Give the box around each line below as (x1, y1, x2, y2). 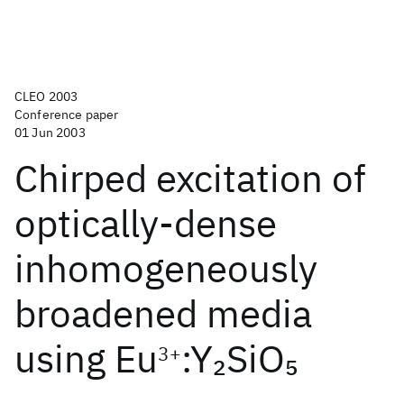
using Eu (14, 334, 158, 383)
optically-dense (14, 198, 277, 248)
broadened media (14, 289, 312, 338)
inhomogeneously (14, 243, 317, 293)
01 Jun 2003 (14, 124, 86, 141)
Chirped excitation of (14, 153, 366, 203)
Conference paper (14, 106, 119, 123)
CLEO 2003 (14, 88, 78, 105)
